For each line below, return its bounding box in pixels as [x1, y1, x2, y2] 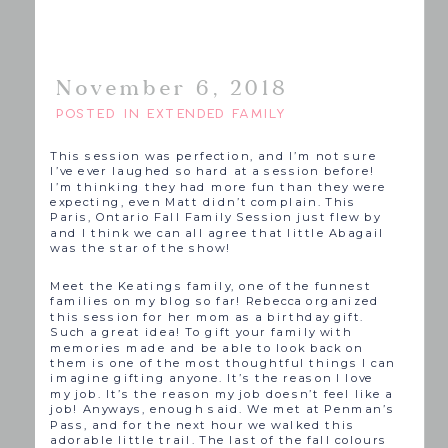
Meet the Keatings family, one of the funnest [50, 278, 372, 293]
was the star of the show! [50, 241, 232, 256]
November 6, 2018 [56, 74, 289, 103]
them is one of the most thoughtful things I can [50, 355, 396, 370]
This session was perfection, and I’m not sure [50, 148, 377, 163]
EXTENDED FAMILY [147, 105, 288, 122]
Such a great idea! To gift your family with [50, 325, 353, 340]
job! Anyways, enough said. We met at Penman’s [50, 402, 396, 417]
